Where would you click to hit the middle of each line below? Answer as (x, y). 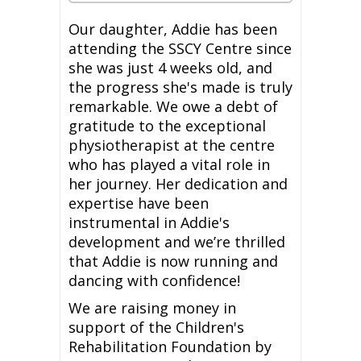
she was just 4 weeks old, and (170, 68)
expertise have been (139, 203)
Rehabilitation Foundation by (170, 347)
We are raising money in (152, 308)
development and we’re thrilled (177, 242)
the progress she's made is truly (180, 87)
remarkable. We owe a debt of (173, 107)
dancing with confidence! (154, 281)
